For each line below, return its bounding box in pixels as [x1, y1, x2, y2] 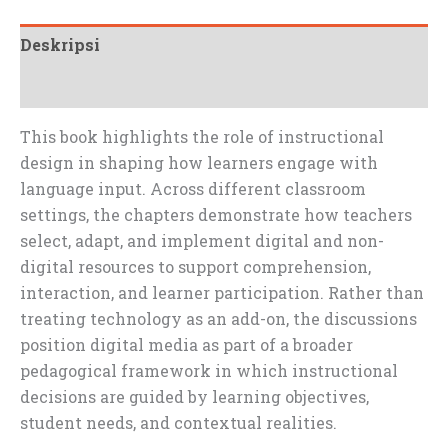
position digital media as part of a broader [20, 333, 353, 355]
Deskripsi [20, 33, 100, 55]
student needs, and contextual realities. [20, 411, 337, 433]
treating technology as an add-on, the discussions [20, 307, 417, 329]
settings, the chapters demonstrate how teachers [20, 203, 412, 225]
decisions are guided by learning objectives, [20, 385, 369, 407]
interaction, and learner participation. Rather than [20, 281, 424, 303]
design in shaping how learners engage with [20, 151, 378, 173]
